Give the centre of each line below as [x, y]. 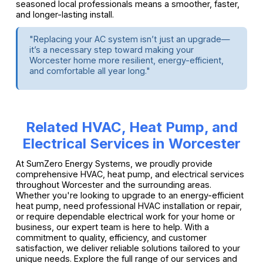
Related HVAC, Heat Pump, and [131, 127]
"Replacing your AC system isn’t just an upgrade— [129, 39]
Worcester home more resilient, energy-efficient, [126, 60]
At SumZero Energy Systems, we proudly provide [114, 163]
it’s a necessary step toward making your [111, 49]
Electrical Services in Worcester [131, 143]
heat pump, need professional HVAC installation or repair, [129, 205]
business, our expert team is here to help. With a [112, 227]
